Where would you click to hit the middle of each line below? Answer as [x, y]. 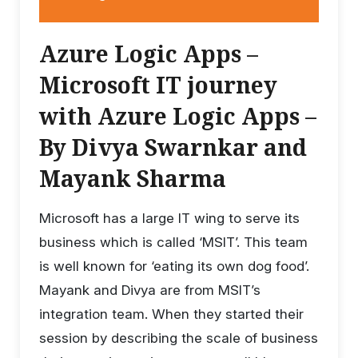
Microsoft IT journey [158, 85]
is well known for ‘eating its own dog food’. [174, 267]
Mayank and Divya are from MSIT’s [150, 290]
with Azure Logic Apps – [178, 116]
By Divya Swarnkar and [173, 147]
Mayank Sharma [133, 179]
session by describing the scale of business [179, 338]
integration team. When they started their [171, 314]
